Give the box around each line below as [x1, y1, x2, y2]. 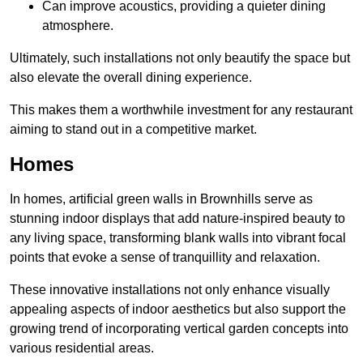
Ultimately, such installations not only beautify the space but [10, 51, 350, 66]
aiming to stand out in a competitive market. [10, 122, 257, 137]
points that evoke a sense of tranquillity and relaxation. [10, 250, 320, 265]
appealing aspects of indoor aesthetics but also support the [10, 302, 346, 317]
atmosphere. [42, 19, 113, 33]
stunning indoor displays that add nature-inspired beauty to [10, 211, 345, 226]
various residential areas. [10, 341, 154, 356]
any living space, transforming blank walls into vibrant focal [10, 231, 346, 246]
